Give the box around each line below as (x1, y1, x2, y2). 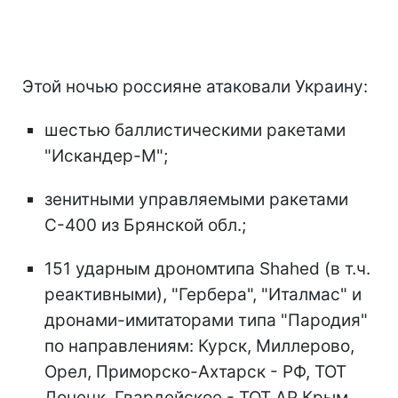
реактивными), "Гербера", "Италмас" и (44, 283, 362, 305)
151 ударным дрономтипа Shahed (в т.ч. (44, 258, 370, 279)
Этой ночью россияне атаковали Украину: (22, 76, 368, 97)
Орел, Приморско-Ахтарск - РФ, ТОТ (44, 361, 346, 382)
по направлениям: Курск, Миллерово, (44, 335, 354, 356)
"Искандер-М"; (44, 145, 168, 166)
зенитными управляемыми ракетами (44, 188, 348, 210)
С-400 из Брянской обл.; (44, 214, 246, 235)
